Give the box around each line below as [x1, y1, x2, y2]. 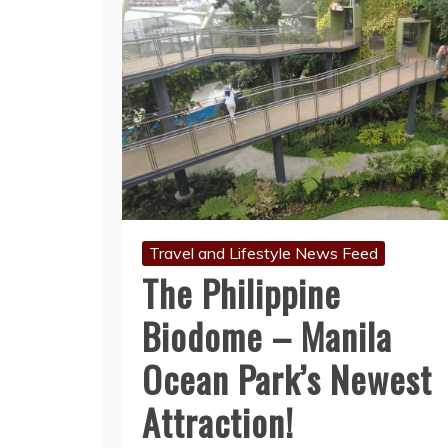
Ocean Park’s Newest [142, 352, 432, 406]
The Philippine [142, 266, 341, 320]
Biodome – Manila [142, 309, 392, 363]
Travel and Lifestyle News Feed [149, 243, 378, 264]
